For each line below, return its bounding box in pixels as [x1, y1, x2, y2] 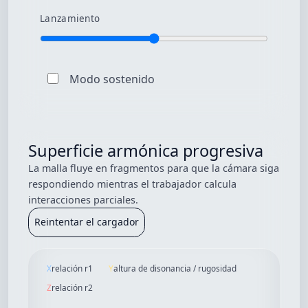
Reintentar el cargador [34, 215, 140, 229]
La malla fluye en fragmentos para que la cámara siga [28, 161, 280, 175]
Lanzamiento [39, 12, 100, 25]
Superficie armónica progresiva [28, 139, 264, 162]
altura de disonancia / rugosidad [113, 263, 236, 274]
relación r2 [52, 281, 93, 293]
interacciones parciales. [28, 192, 139, 206]
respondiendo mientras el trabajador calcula [28, 177, 237, 190]
